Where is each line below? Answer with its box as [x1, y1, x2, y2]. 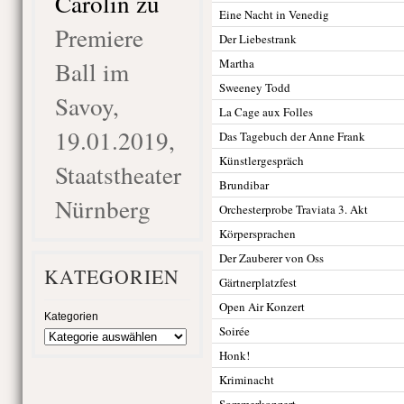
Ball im [54, 55, 129, 88]
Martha [218, 55, 254, 71]
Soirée [218, 323, 250, 339]
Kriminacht [218, 372, 274, 388]
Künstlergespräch [218, 152, 304, 169]
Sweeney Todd [218, 79, 290, 96]
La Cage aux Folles [218, 104, 313, 120]
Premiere [54, 21, 143, 54]
